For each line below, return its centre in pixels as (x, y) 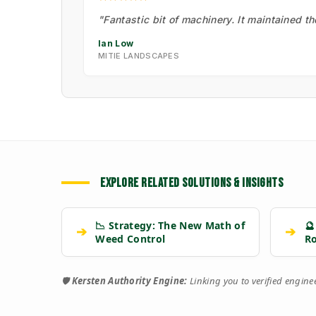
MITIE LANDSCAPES (139, 55)
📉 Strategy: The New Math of (170, 225)
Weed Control (130, 238)
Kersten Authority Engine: (129, 280)
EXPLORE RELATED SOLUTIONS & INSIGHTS (192, 183)
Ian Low (116, 43)
